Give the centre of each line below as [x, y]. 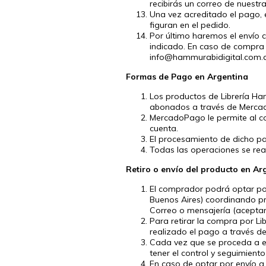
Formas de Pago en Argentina [187, 76]
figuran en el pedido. [190, 25]
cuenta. [164, 128]
